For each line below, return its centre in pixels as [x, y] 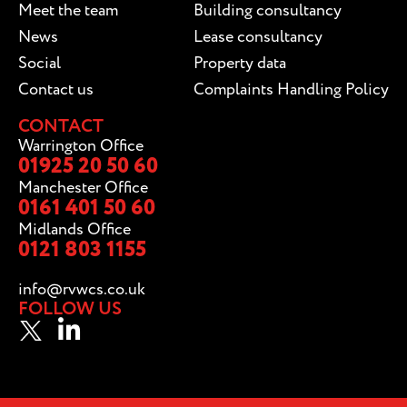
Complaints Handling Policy [291, 90]
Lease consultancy [258, 37]
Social [40, 64]
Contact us [56, 90]
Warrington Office [81, 146]
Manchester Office [83, 188]
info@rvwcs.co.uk [82, 290]
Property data [240, 64]
